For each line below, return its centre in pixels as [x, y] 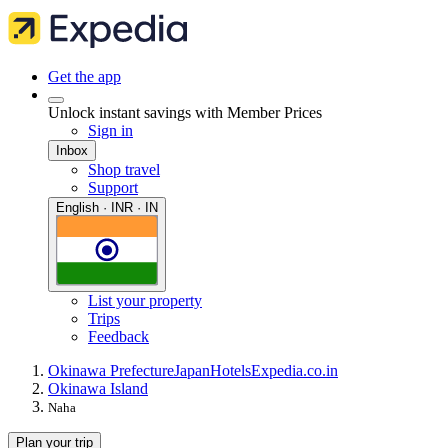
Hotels [230, 371]
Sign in [110, 130]
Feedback [118, 337]
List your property [145, 301]
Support [113, 187]
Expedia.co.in [294, 371]
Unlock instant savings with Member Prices [185, 112]
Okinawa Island [98, 389]
